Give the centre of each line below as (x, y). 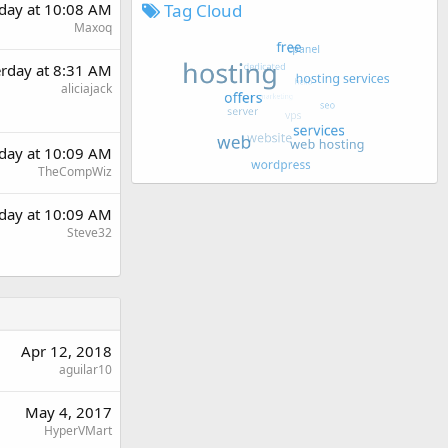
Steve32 (89, 232)
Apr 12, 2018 (66, 351)
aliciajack (86, 88)
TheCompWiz (75, 171)
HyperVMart (78, 430)
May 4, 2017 (68, 412)
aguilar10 (85, 369)
